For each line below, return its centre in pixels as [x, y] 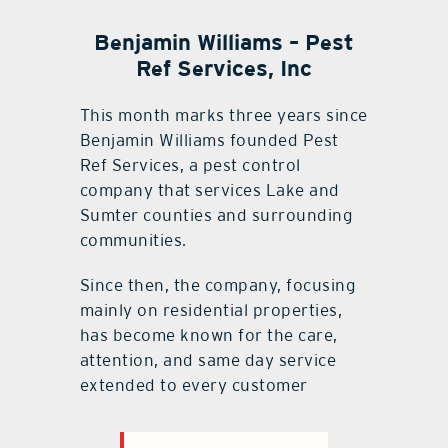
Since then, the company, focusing [218, 285]
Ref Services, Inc [224, 68]
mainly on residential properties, [211, 310]
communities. [133, 240]
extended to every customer [193, 385]
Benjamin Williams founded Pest [209, 140]
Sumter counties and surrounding [216, 215]
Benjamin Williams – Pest [224, 42]
